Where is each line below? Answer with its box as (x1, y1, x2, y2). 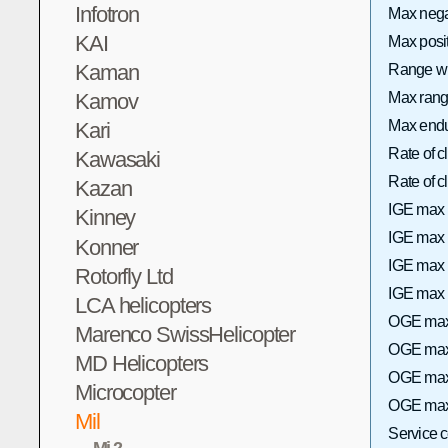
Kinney (75, 205, 136, 231)
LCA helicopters (75, 292, 212, 318)
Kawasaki (75, 147, 161, 173)
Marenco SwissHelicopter (75, 321, 296, 347)
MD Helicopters (75, 350, 209, 376)
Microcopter (75, 380, 176, 406)
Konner (75, 234, 139, 260)
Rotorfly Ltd (75, 263, 173, 289)
